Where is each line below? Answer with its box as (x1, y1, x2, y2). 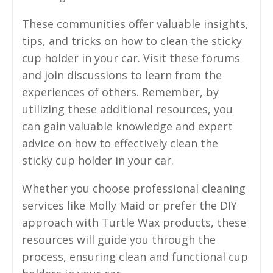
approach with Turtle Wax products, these (22, 215, 246, 230)
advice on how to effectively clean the (22, 136, 218, 151)
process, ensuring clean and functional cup (22, 249, 248, 264)
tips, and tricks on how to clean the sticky (22, 34, 242, 49)
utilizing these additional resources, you (22, 102, 233, 117)
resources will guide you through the (22, 232, 216, 247)
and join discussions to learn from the (22, 68, 222, 83)
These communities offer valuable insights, (22, 16, 249, 32)
